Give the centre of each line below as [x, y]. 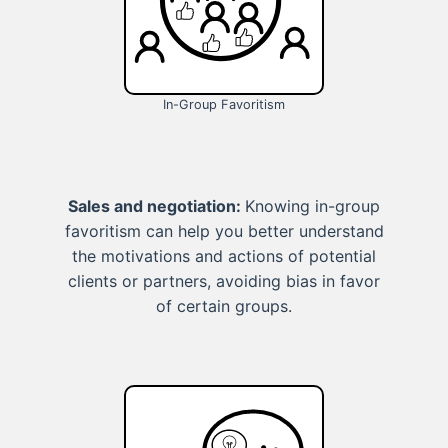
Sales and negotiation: [156, 206]
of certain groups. [224, 306]
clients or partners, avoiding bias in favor [224, 281]
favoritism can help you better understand [224, 231]
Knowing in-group [312, 206]
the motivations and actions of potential [224, 256]
